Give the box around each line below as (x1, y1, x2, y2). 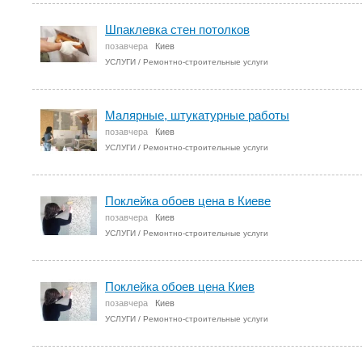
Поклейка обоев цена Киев (105, 280, 255, 293)
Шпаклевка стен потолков (105, 23, 250, 36)
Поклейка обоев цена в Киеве (105, 194, 271, 208)
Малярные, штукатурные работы (105, 108, 289, 122)
